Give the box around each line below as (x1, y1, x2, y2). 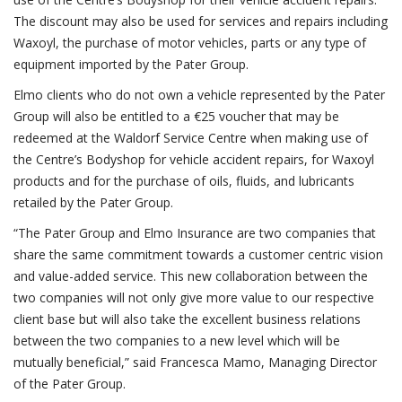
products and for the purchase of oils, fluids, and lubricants (13, 172, 354, 189)
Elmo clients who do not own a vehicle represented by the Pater (13, 86, 385, 103)
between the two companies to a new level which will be (13, 332, 340, 349)
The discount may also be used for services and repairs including (13, 13, 388, 30)
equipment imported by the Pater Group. (13, 56, 249, 73)
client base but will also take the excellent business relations (13, 310, 361, 328)
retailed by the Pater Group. (13, 194, 173, 211)
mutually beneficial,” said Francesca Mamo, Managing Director (13, 354, 377, 371)
